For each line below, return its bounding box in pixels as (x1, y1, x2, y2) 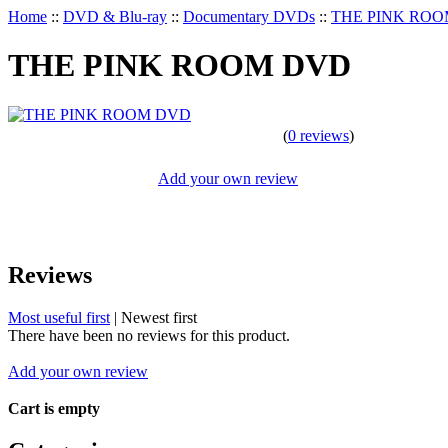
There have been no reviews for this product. (8, 326, 290, 344)
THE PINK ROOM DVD (8, 47, 351, 84)
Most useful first (8, 308, 110, 326)
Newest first (121, 308, 197, 326)
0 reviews (288, 126, 349, 144)
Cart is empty (8, 399, 100, 417)
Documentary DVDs (183, 8, 315, 25)
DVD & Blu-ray (63, 8, 167, 25)
